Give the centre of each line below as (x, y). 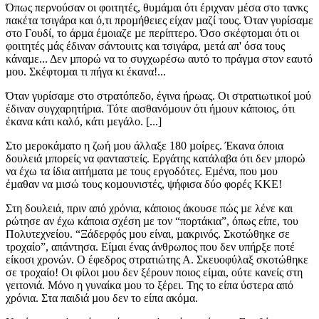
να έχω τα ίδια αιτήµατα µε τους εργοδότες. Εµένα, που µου (142, 172)
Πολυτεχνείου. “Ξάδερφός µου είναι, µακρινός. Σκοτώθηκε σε (148, 234)
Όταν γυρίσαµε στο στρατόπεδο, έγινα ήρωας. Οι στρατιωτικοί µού (158, 96)
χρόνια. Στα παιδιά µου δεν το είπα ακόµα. (102, 298)
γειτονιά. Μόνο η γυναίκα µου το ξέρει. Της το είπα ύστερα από (150, 286)
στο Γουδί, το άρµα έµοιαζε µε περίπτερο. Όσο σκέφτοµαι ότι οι (152, 33)
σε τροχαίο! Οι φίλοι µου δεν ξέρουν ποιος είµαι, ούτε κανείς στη (154, 273)
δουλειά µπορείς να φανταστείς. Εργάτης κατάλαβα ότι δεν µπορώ (156, 159)
